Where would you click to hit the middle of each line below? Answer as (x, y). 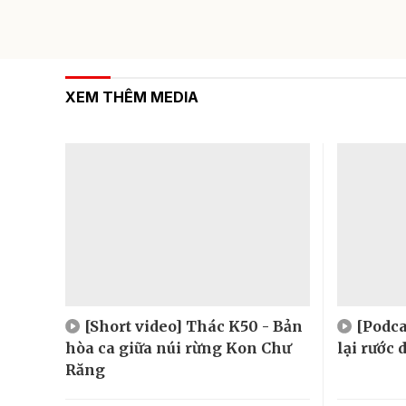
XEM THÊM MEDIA (132, 97)
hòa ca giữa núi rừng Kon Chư (178, 348)
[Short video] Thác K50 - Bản (193, 326)
